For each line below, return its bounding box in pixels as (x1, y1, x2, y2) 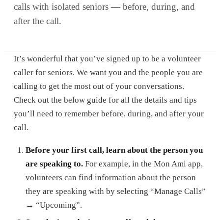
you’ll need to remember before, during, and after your (14, 109, 204, 118)
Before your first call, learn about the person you (26, 145, 203, 155)
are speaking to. (26, 159, 83, 168)
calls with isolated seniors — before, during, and (14, 1, 195, 12)
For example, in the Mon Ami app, (83, 159, 203, 168)
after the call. (14, 16, 61, 26)
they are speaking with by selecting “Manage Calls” (26, 186, 206, 196)
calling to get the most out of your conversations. (14, 82, 184, 91)
